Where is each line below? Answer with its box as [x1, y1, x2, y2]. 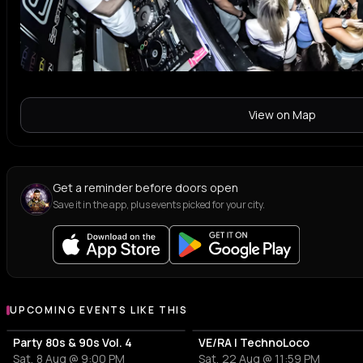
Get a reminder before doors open [53, 180, 238, 196]
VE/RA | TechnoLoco [199, 335, 310, 351]
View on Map [248, 107, 316, 123]
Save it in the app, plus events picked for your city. [53, 198, 265, 212]
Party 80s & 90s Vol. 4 [13, 335, 132, 351]
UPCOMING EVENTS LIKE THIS [10, 303, 188, 318]
